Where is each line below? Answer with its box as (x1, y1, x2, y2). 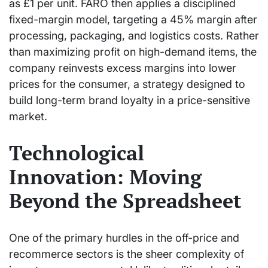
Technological (9, 139, 144, 166)
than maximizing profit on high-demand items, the (9, 45, 257, 58)
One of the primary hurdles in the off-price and (9, 231, 239, 244)
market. (9, 109, 47, 123)
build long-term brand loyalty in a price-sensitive (9, 93, 250, 106)
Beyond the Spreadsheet (9, 187, 242, 214)
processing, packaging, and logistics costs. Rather (9, 29, 259, 42)
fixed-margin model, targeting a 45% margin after (9, 13, 257, 26)
